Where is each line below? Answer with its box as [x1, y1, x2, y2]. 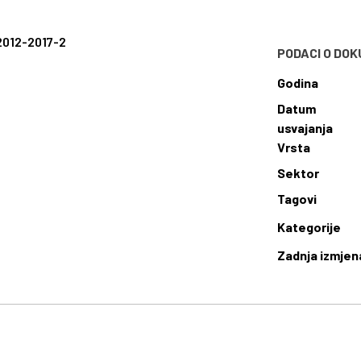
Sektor [277, 165, 320, 180]
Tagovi [277, 191, 317, 206]
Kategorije [277, 219, 342, 235]
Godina [277, 75, 319, 90]
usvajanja [277, 120, 334, 135]
